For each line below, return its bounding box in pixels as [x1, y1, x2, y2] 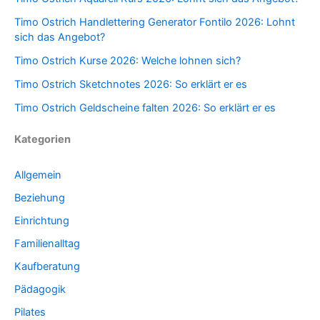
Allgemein [14, 169, 61, 182]
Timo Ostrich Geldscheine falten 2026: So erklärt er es [14, 101, 276, 115]
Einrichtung [14, 214, 69, 227]
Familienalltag [14, 236, 80, 250]
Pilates [14, 305, 46, 319]
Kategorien [14, 132, 71, 146]
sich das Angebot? [14, 31, 105, 44]
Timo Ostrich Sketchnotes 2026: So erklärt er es [14, 78, 247, 91]
